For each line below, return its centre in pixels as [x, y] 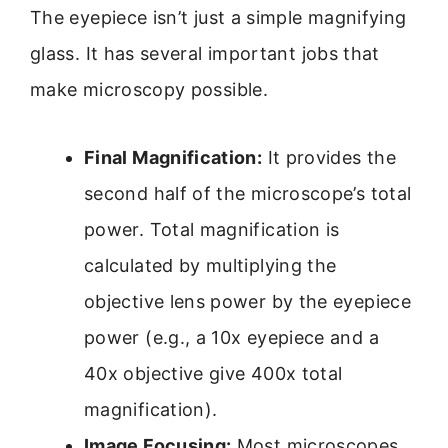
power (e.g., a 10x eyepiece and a [231, 338]
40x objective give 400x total [213, 374]
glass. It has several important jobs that [205, 53]
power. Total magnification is [212, 230]
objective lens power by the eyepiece [247, 302]
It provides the [329, 158]
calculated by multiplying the [210, 266]
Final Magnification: [173, 158]
